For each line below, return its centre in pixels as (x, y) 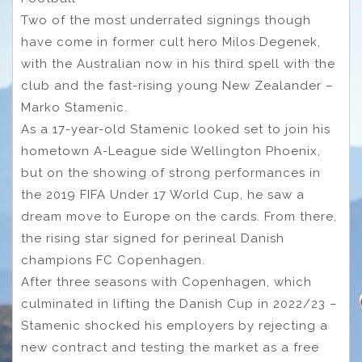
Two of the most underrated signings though (166, 21)
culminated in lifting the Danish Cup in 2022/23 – (179, 304)
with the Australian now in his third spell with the (178, 64)
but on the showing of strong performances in (171, 173)
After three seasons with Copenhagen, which (166, 282)
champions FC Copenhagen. (113, 261)
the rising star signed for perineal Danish (153, 239)
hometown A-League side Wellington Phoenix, (171, 152)
